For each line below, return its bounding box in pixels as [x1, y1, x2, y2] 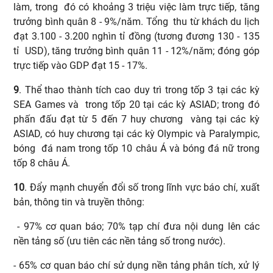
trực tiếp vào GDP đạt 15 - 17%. [13, 59, 155, 71]
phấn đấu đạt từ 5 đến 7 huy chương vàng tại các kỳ [13, 113, 260, 125]
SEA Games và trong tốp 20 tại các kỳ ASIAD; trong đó [13, 98, 260, 110]
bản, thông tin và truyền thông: [13, 196, 147, 208]
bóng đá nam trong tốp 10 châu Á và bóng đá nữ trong [13, 142, 260, 154]
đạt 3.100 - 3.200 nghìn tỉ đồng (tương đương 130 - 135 [13, 30, 260, 42]
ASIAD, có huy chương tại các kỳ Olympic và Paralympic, [13, 127, 260, 140]
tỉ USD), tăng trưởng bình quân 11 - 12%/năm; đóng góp [13, 44, 260, 57]
